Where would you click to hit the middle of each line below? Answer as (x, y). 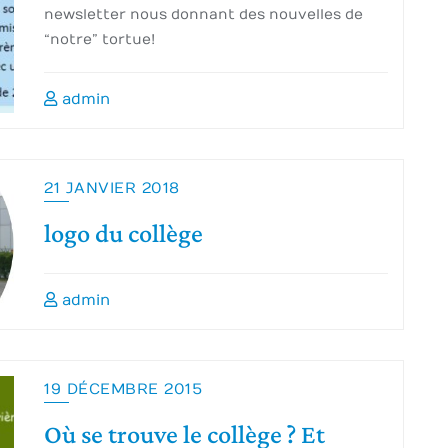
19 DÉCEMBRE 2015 (123, 389)
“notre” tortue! (99, 39)
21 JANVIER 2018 (112, 188)
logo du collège (123, 234)
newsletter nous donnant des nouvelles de (203, 14)
